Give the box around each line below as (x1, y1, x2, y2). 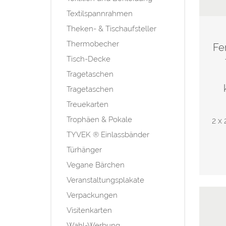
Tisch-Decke (67, 54, 110, 64)
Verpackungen (67, 190, 118, 200)
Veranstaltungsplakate (67, 175, 144, 185)
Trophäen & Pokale (67, 115, 132, 124)
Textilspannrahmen (67, 9, 133, 18)
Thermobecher (67, 39, 119, 48)
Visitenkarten (67, 205, 112, 215)
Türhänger (67, 145, 102, 154)
